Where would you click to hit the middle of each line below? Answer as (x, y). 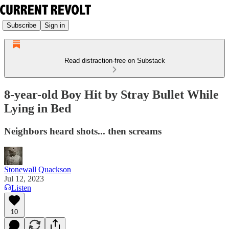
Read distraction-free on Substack (114, 61)
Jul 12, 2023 (24, 178)
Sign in (55, 25)
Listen (21, 188)
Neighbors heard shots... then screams (83, 131)
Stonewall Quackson (38, 169)
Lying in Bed (38, 108)
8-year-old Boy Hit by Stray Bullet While (111, 94)
